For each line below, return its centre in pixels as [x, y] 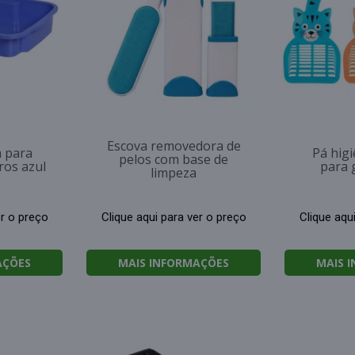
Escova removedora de [174, 146]
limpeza [174, 173]
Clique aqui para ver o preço [174, 217]
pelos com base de [174, 159]
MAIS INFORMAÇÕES [174, 263]
